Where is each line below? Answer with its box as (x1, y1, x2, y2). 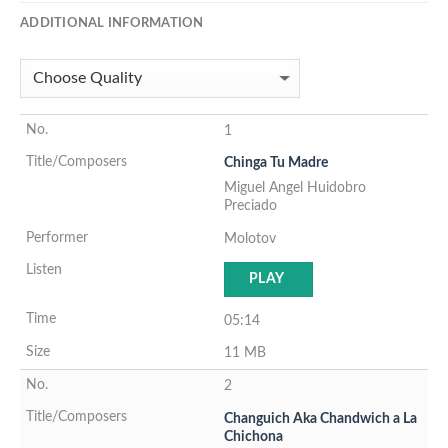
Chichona (224, 428, 283, 444)
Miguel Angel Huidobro (224, 180, 366, 196)
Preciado (224, 198, 277, 214)
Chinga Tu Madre (224, 155, 328, 171)
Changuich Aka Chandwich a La (224, 410, 417, 426)
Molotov (224, 230, 276, 246)
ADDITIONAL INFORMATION (20, 17, 204, 30)
